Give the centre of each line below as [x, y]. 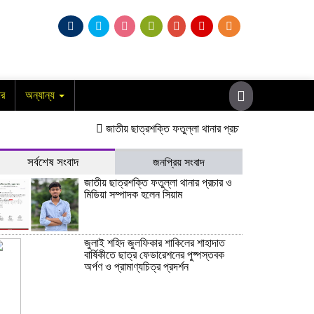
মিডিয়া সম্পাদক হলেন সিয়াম [133, 194]
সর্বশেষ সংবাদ [53, 162]
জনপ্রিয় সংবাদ [179, 162]
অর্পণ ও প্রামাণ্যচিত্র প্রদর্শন [136, 267]
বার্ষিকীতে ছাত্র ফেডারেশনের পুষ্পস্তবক [154, 255]
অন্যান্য [41, 95]
